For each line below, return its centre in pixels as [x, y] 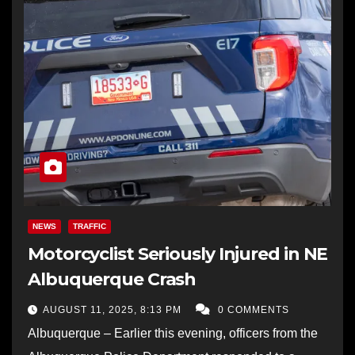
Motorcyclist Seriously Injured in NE [178, 254]
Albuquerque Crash [112, 279]
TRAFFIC [90, 226]
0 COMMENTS [254, 309]
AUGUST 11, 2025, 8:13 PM [114, 309]
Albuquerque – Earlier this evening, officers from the [173, 333]
